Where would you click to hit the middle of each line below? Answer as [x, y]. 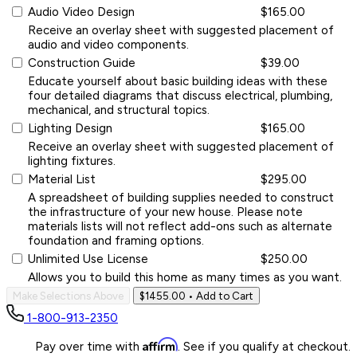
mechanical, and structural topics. [119, 110]
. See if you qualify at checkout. [264, 346]
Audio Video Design [81, 12]
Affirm [160, 344]
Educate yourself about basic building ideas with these [178, 81]
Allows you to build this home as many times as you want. [185, 277]
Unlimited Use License [88, 259]
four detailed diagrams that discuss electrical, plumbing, [180, 95]
